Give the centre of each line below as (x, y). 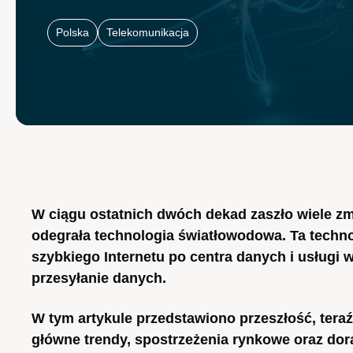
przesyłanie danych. (99, 278)
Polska (72, 32)
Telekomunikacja (148, 32)
